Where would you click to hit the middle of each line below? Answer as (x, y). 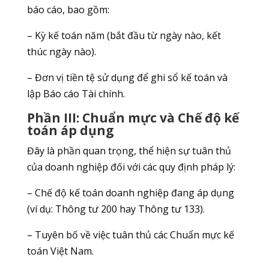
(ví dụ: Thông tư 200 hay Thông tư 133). (116, 209)
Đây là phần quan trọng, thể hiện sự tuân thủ (129, 151)
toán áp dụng (70, 131)
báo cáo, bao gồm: (68, 10)
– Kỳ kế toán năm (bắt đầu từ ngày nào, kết (124, 36)
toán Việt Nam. (60, 251)
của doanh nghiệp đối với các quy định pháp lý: (131, 167)
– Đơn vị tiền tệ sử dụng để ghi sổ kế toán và (127, 78)
